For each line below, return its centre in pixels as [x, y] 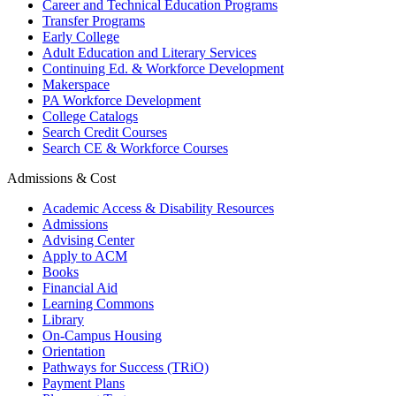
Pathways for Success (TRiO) [126, 367]
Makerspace [76, 84]
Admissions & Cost [61, 178]
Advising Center [88, 240]
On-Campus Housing [102, 335]
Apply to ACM [85, 255]
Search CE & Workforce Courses [135, 148]
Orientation [74, 351]
